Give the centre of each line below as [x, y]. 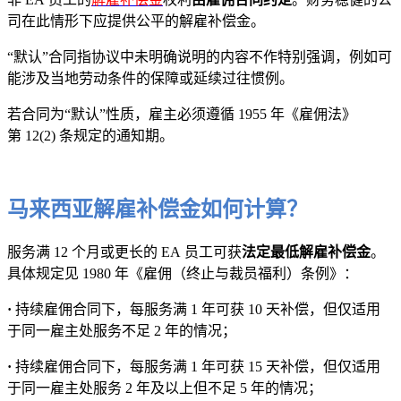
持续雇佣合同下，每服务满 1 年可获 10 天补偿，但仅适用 [198, 310]
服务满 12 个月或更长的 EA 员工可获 [124, 252]
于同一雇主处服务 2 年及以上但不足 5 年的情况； [165, 388]
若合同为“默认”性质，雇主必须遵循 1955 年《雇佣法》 [182, 114]
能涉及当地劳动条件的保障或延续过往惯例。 [150, 78]
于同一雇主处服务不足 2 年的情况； [122, 331]
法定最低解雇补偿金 [306, 252]
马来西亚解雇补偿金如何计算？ [158, 210]
